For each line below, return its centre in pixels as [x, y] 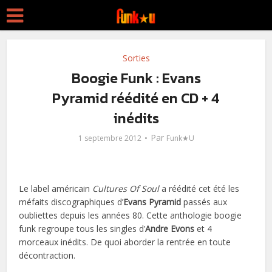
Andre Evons [170, 229]
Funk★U [180, 138]
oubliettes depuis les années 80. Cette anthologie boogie [131, 216]
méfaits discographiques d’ [71, 202]
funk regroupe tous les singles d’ [82, 229]
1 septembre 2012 [110, 138]
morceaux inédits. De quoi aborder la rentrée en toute [125, 242]
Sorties [136, 58]
